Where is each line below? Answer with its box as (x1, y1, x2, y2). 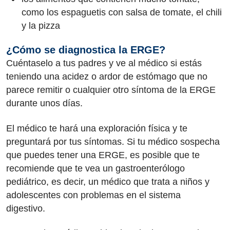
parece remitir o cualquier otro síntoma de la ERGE (6, 85, 216, 95)
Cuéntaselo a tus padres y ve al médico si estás (6, 58, 202, 68)
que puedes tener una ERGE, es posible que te (6, 149, 200, 160)
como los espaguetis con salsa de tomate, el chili (22, 7, 222, 17)
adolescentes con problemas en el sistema (6, 189, 181, 200)
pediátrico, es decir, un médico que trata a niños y (6, 176, 209, 187)
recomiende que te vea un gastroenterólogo (6, 163, 185, 174)
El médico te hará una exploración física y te (6, 123, 187, 133)
